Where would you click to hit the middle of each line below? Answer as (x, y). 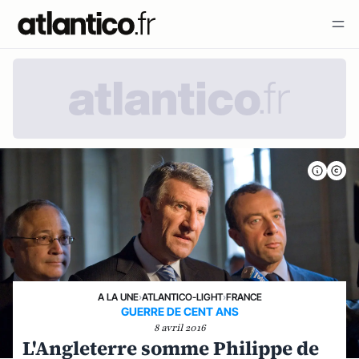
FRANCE (244, 297)
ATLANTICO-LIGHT (182, 297)
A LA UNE (118, 297)
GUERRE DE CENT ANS (179, 311)
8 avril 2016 (179, 328)
